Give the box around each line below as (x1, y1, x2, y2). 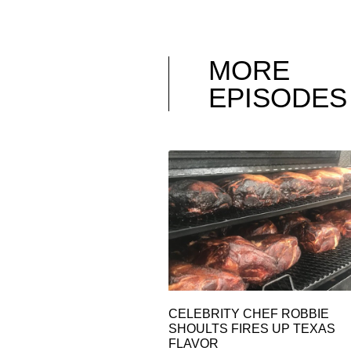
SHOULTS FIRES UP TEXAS (168, 322, 336, 336)
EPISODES (208, 82, 348, 114)
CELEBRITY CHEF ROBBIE (168, 307, 330, 321)
